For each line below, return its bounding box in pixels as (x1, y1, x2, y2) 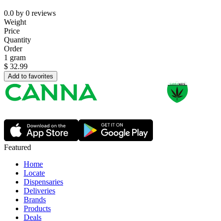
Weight (4, 18, 26, 27)
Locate (24, 169, 45, 178)
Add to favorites (8, 73, 53, 80)
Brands (24, 195, 46, 204)
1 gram (4, 53, 26, 62)
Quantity (4, 36, 31, 44)
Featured (4, 143, 31, 152)
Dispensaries (24, 178, 63, 186)
